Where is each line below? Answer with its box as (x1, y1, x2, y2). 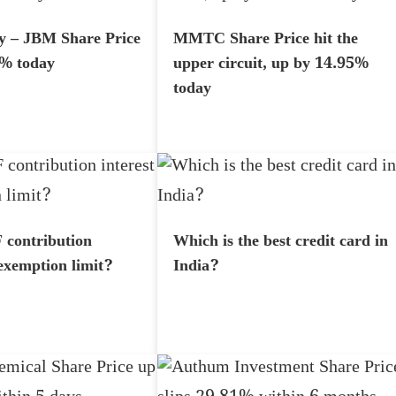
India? (173, 255, 219, 280)
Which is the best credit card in (173, 230, 388, 255)
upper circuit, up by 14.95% (173, 53, 369, 79)
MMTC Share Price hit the (173, 28, 358, 54)
